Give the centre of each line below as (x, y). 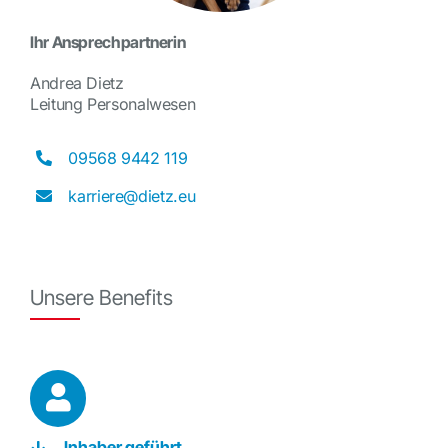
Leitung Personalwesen (112, 103)
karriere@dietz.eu (132, 195)
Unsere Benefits (101, 298)
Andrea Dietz (76, 82)
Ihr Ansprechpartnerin (107, 41)
